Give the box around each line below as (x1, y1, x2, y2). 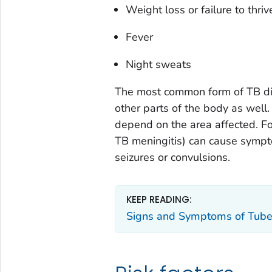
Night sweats (125, 57, 191, 72)
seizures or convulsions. (114, 150, 230, 165)
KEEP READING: (126, 193, 192, 206)
